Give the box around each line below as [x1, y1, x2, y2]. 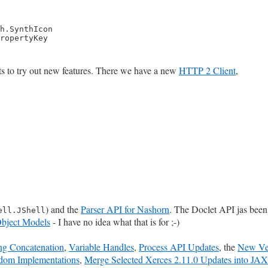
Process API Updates [139, 240, 219, 254]
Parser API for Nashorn [81, 203, 169, 216]
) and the [45, 203, 81, 216]
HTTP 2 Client [179, 64, 236, 77]
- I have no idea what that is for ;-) [50, 215, 179, 229]
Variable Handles [69, 240, 134, 254]
